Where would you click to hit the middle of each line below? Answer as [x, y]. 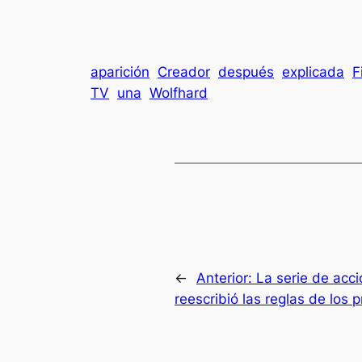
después [246, 72]
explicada [313, 72]
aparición [120, 72]
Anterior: [226, 278]
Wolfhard [179, 93]
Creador [184, 72]
